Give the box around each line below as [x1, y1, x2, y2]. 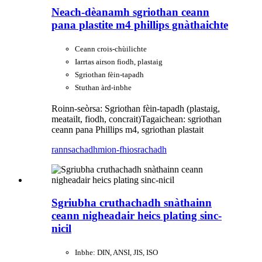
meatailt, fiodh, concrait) [51, 114, 141, 125]
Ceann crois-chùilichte [75, 44, 147, 54]
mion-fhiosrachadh [98, 144, 167, 155]
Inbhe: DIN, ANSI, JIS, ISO [75, 247, 158, 257]
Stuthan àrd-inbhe [75, 83, 132, 92]
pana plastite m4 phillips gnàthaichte [51, 19, 228, 32]
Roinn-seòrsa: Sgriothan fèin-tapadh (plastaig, [51, 104, 220, 114]
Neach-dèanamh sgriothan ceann [51, 6, 209, 19]
